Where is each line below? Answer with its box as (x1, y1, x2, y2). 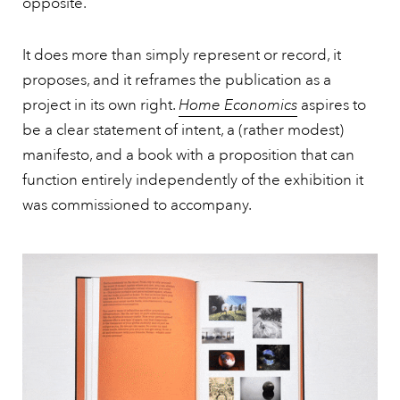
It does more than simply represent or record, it (22, 46, 341, 64)
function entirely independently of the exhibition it (22, 171, 363, 189)
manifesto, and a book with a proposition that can (22, 146, 354, 164)
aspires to (297, 96, 366, 114)
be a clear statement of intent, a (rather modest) (22, 121, 344, 139)
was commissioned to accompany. (22, 196, 252, 214)
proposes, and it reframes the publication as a (22, 71, 331, 89)
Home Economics (179, 96, 297, 114)
